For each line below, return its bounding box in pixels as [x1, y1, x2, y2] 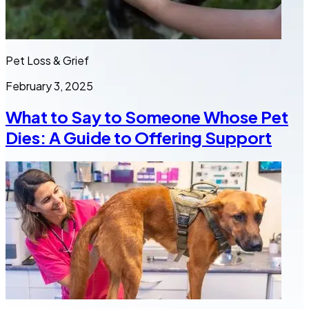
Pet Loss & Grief [6, 52, 89, 68]
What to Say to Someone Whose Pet [6, 106, 288, 128]
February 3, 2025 [6, 78, 93, 93]
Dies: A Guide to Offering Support [6, 127, 272, 148]
